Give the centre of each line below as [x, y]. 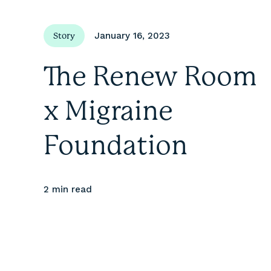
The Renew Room [150, 76]
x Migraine [108, 111]
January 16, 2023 [132, 36]
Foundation [116, 145]
